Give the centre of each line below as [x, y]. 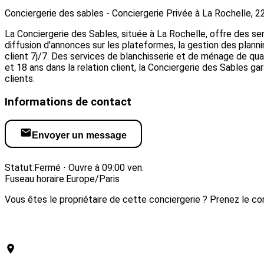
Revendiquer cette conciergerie [101, 228]
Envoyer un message [79, 135]
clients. [20, 79]
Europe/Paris [93, 179]
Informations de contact [68, 102]
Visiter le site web [71, 156]
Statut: [19, 167]
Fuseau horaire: [35, 179]
